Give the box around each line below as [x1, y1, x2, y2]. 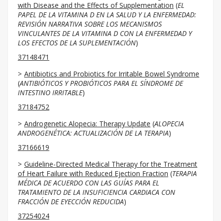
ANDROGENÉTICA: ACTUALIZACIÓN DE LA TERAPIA [18, 128, 169, 138]
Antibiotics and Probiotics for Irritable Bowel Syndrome [24, 69, 199, 78]
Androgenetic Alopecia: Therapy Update [24, 119, 150, 128]
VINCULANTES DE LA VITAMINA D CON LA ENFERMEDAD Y [18, 29, 192, 38]
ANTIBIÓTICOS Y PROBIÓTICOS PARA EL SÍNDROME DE [20, 78, 183, 88]
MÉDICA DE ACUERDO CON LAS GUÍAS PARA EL [18, 178, 159, 187]
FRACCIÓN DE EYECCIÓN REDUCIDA [18, 197, 124, 206]
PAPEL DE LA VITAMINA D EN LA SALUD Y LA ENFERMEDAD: [18, 10, 196, 19]
